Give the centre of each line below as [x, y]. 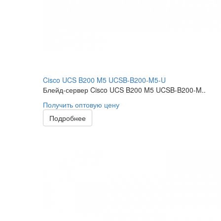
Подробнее [68, 118]
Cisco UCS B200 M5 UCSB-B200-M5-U [104, 80]
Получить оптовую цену [81, 105]
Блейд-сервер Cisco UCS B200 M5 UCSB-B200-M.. [124, 90]
